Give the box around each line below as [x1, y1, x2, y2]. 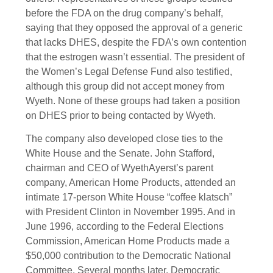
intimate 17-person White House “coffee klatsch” [26, 191, 232, 202]
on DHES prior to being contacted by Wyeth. [26, 110, 216, 121]
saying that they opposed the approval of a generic [26, 22, 243, 33]
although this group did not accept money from [26, 80, 224, 91]
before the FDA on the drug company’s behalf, [26, 7, 223, 18]
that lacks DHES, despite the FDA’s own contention [26, 37, 247, 48]
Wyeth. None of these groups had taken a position [26, 95, 240, 106]
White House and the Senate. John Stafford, [26, 147, 214, 158]
